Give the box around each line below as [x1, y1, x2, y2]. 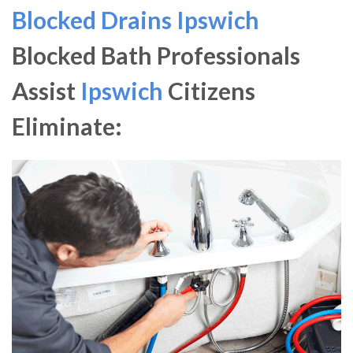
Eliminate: [12, 112, 122, 141]
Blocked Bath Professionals [12, 41, 300, 70]
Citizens [163, 76, 255, 106]
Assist [12, 76, 80, 106]
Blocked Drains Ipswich [12, 6, 259, 35]
